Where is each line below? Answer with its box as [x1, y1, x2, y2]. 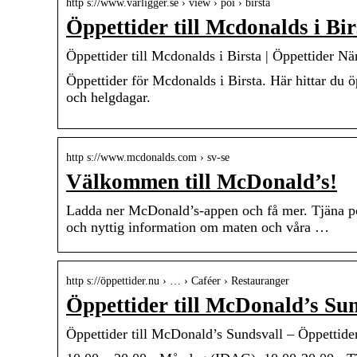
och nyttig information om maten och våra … [66, 219, 329, 236]
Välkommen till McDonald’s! [66, 170, 337, 194]
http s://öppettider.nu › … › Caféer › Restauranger [66, 275, 289, 288]
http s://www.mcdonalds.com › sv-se [66, 151, 229, 164]
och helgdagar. [66, 89, 151, 106]
